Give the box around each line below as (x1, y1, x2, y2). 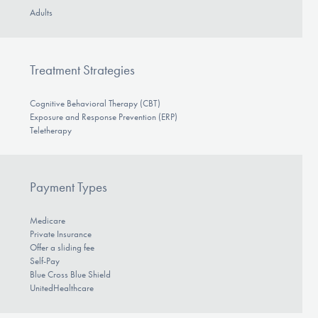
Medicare (29, 215, 65, 226)
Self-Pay (29, 256, 60, 267)
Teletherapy (29, 124, 72, 136)
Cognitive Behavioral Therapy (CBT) (29, 97, 160, 109)
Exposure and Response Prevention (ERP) (29, 111, 177, 122)
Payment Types (29, 179, 107, 196)
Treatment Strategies (29, 61, 135, 78)
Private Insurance (29, 229, 92, 240)
